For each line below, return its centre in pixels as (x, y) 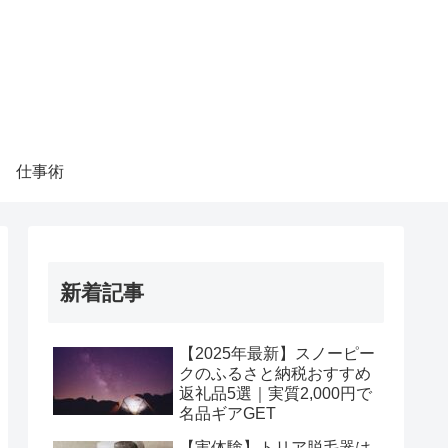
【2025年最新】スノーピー (277, 353)
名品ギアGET (227, 413)
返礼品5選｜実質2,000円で (275, 393)
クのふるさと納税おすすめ (275, 373)
